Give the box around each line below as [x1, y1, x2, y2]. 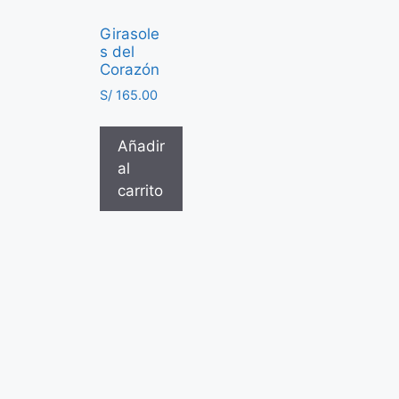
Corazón [100, 61, 159, 78]
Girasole [100, 25, 159, 43]
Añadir [118, 136, 165, 155]
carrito [118, 181, 163, 199]
